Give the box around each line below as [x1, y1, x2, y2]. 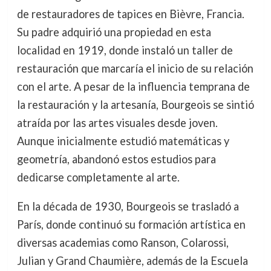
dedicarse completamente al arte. [16, 170, 180, 184]
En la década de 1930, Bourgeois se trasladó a [16, 199, 239, 213]
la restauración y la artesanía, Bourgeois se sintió [16, 97, 254, 111]
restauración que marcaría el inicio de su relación [16, 61, 253, 75]
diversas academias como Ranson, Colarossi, [16, 235, 229, 249]
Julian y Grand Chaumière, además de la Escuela [16, 253, 248, 267]
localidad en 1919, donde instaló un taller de [16, 43, 233, 57]
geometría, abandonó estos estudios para [16, 152, 216, 166]
